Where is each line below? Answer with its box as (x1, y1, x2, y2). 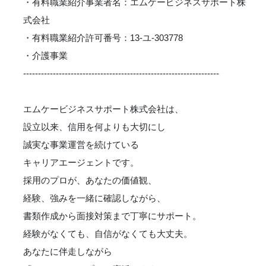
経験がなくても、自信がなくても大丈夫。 (23, 229, 192, 239)
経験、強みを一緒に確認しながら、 (23, 193, 166, 203)
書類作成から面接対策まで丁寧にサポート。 (23, 211, 201, 221)
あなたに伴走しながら (23, 246, 112, 256)
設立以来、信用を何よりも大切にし (23, 122, 166, 132)
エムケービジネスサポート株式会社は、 (23, 104, 183, 114)
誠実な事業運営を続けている (23, 140, 139, 150)
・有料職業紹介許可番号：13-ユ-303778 (23, 33, 183, 43)
